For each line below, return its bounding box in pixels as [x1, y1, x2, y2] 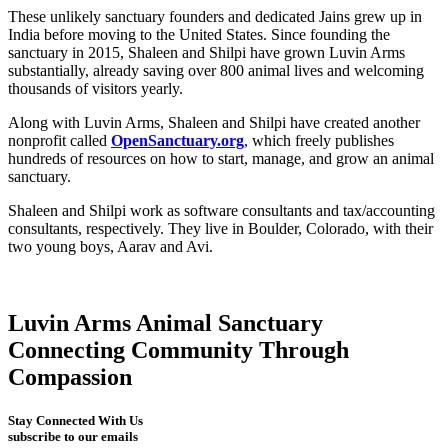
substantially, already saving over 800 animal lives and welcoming [8, 61, 424, 79]
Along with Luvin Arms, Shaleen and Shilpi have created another [8, 113, 420, 131]
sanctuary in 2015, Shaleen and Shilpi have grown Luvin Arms [8, 43, 405, 61]
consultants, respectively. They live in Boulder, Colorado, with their [8, 219, 433, 237]
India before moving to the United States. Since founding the [8, 25, 390, 43]
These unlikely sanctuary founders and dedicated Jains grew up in [8, 7, 422, 25]
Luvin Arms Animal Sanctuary [8, 309, 323, 336]
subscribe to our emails [8, 428, 138, 444]
